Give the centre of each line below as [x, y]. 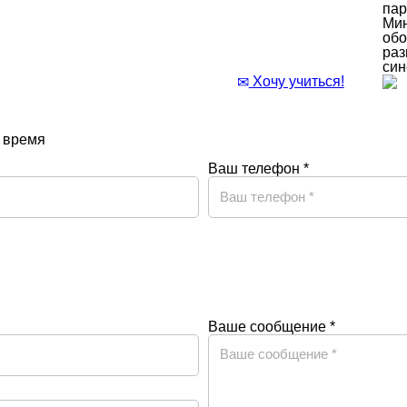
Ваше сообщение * [272, 326]
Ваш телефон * [258, 168]
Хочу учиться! [296, 81]
